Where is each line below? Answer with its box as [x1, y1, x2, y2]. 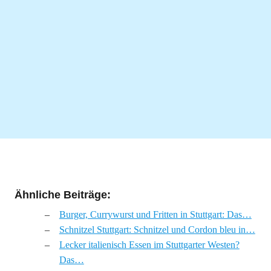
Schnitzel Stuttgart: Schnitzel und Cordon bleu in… [59, 224, 255, 235]
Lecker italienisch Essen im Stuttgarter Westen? [59, 240, 240, 250]
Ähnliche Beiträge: [14, 189, 111, 201]
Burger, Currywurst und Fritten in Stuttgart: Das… [59, 209, 252, 220]
